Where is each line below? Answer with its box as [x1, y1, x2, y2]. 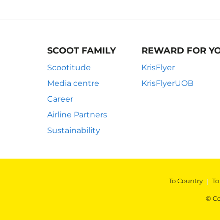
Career [47, 94, 73, 104]
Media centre [47, 79, 99, 88]
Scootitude [47, 63, 91, 72]
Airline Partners [47, 110, 107, 119]
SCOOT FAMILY [47, 45, 116, 56]
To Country [169, 177, 203, 185]
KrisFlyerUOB [141, 79, 193, 88]
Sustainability [47, 126, 100, 135]
